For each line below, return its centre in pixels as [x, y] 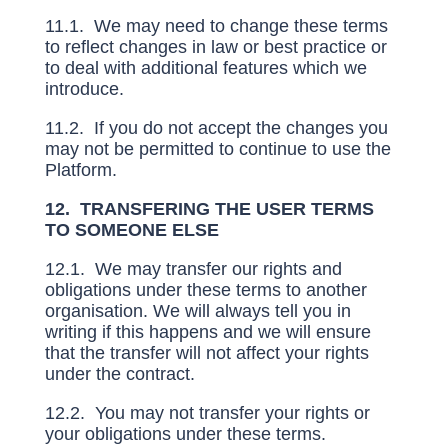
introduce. [84, 89]
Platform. [80, 170]
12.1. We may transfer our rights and [193, 269]
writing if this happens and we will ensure [207, 332]
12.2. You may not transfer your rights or [207, 413]
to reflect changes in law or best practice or [215, 47]
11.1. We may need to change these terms [216, 26]
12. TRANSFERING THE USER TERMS [209, 209]
